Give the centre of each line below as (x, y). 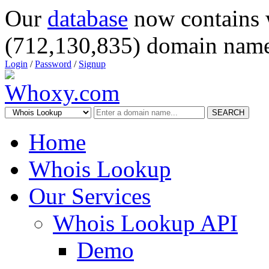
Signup (92, 64)
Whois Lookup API (145, 223)
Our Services (90, 196)
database (88, 18)
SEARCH (228, 113)
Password (53, 64)
